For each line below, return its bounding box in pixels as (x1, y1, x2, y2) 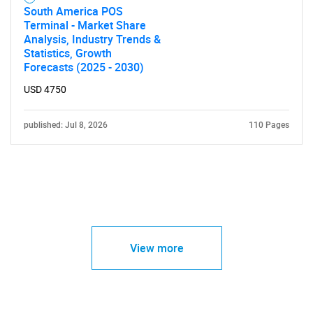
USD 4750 (24, 84, 66, 95)
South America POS (24, 3, 123, 19)
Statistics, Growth (24, 45, 112, 61)
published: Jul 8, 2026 (24, 120, 108, 130)
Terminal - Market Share (24, 17, 146, 33)
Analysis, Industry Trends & (24, 31, 161, 47)
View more (129, 240, 184, 256)
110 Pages (249, 120, 289, 130)
